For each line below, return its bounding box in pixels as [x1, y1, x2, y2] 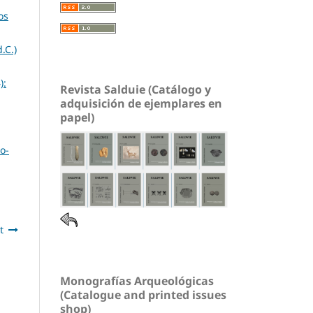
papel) [60, 110, 94, 125]
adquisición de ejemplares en [60, 96, 222, 111]
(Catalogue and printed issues [60, 287, 226, 303]
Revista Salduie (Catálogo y [60, 82, 211, 97]
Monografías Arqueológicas [60, 273, 214, 289]
